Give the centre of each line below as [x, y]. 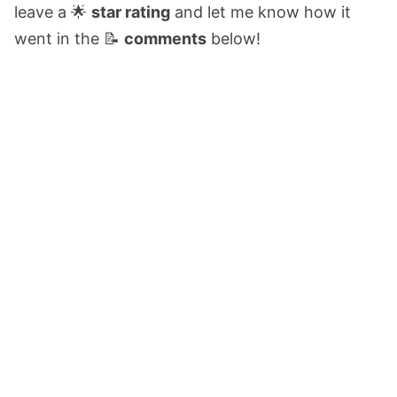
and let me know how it [261, 12]
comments [165, 38]
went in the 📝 [69, 38]
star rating [131, 12]
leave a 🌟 [53, 12]
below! [234, 38]
